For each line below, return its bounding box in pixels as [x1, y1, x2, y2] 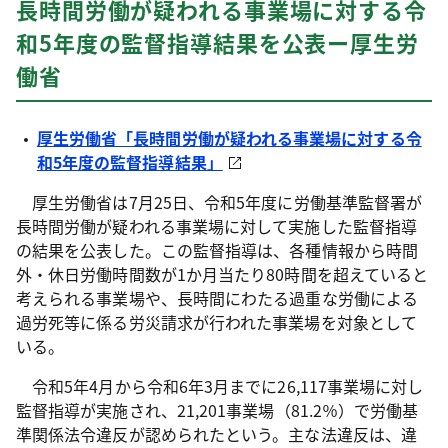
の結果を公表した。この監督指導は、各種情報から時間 [16, 238, 419, 262]
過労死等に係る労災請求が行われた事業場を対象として [16, 310, 417, 334]
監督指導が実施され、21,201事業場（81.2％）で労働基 [16, 398, 419, 422]
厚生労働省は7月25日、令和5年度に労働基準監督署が [16, 190, 423, 214]
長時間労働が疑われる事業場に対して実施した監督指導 [16, 214, 418, 238]
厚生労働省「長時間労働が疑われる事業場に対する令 [36, 126, 422, 150]
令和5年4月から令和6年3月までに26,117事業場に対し [16, 374, 424, 398]
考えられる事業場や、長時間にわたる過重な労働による [16, 286, 418, 310]
